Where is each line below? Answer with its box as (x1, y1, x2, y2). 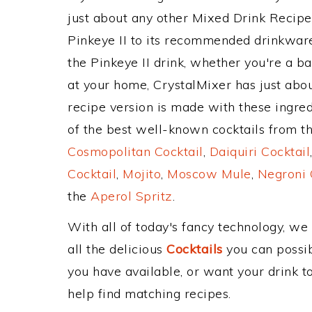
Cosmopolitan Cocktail (68, 143, 203, 159)
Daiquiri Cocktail (209, 143, 310, 159)
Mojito (123, 166, 161, 182)
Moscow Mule (167, 166, 251, 182)
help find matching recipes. (68, 286, 231, 302)
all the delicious (68, 241, 166, 257)
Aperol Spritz (91, 188, 173, 204)
